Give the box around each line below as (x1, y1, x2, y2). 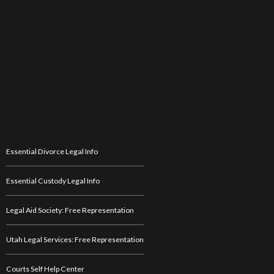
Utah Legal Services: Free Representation (6, 235, 144, 245)
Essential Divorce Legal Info (6, 147, 98, 157)
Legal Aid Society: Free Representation (6, 206, 134, 215)
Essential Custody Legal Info (6, 176, 100, 186)
